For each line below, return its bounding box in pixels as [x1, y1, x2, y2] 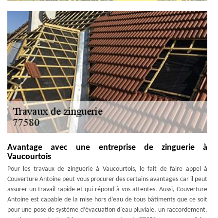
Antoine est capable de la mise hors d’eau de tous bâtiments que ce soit [7, 196, 207, 203]
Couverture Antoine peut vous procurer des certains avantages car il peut [7, 176, 207, 183]
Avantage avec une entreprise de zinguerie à [7, 143, 207, 152]
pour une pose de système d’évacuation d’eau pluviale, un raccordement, [7, 206, 207, 214]
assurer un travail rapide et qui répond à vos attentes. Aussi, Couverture [7, 186, 207, 193]
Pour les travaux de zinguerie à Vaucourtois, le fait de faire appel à [7, 165, 207, 173]
